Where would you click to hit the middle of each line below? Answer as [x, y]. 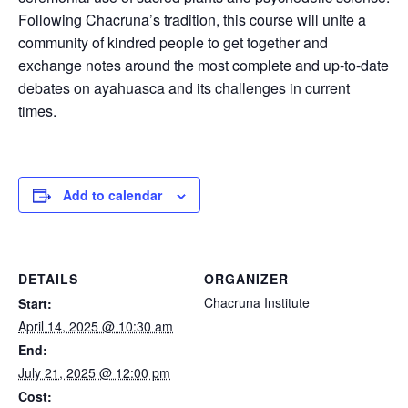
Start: [35, 304]
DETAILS [48, 279]
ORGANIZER [246, 279]
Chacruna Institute [257, 303]
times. [37, 111]
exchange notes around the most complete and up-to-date [204, 66]
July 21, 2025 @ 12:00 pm [94, 373]
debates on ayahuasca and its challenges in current [184, 88]
